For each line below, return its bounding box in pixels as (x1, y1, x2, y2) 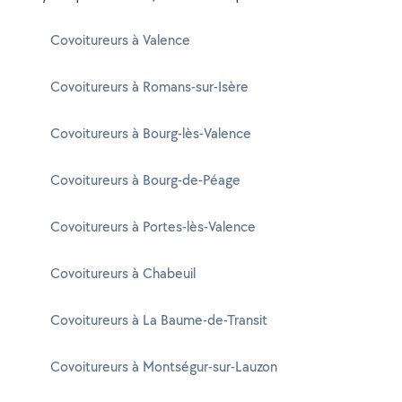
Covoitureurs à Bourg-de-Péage (50, 170, 240, 189)
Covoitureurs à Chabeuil (50, 264, 196, 283)
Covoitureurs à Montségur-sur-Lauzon (50, 357, 277, 376)
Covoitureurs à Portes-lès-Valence (50, 217, 256, 236)
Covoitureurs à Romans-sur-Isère (50, 77, 249, 96)
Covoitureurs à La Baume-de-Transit (50, 310, 267, 329)
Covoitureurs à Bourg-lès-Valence (50, 124, 251, 143)
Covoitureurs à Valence (50, 31, 190, 49)
